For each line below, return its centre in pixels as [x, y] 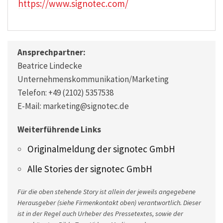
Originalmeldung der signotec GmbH [101, 149]
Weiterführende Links [59, 129]
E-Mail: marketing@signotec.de [73, 106]
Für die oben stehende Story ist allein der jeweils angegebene [107, 191]
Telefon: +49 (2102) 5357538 [65, 92]
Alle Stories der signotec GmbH [90, 168]
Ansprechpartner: [52, 52]
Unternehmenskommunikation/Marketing [93, 79]
